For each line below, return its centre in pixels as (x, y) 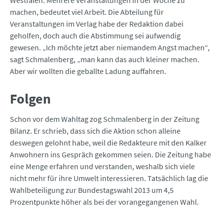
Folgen (30, 99)
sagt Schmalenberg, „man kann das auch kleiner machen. (105, 59)
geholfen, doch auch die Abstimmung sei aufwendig (95, 36)
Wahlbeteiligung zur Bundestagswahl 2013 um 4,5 (92, 190)
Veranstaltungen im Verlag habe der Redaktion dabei (97, 24)
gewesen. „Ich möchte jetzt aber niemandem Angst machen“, (110, 48)
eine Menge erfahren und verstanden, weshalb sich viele (102, 166)
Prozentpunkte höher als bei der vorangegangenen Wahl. (104, 202)
